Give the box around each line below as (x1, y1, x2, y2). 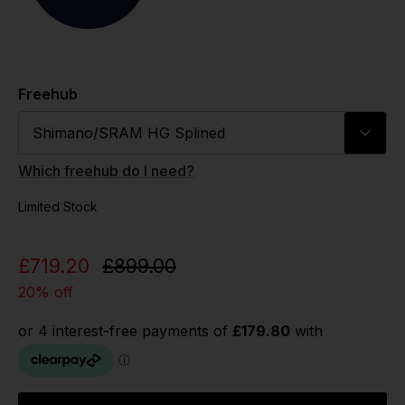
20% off (18, 282, 73, 301)
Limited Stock (18, 198, 98, 214)
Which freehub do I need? (18, 161, 194, 180)
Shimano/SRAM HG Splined (33, 123, 225, 142)
